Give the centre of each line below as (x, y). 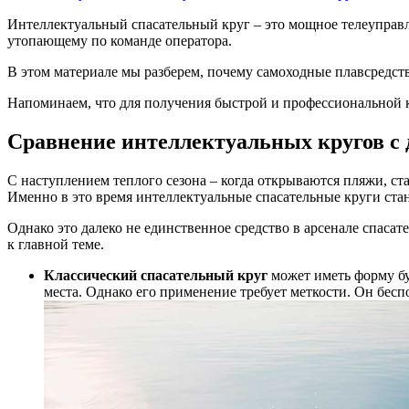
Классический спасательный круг (157, 276)
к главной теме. (56, 245)
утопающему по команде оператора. (120, 41)
